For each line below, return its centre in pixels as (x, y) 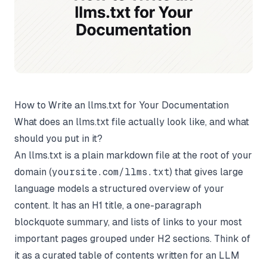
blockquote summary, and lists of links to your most (128, 222)
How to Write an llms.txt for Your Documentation (122, 105)
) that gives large (206, 172)
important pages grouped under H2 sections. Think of (132, 238)
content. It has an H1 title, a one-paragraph (108, 205)
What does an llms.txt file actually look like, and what (132, 122)
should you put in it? (58, 138)
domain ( (33, 172)
